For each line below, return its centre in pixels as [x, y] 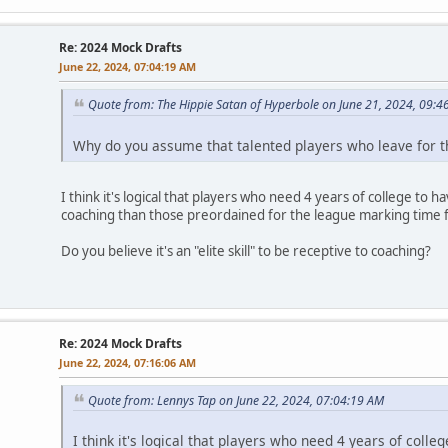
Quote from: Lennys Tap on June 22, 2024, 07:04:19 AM [236, 400]
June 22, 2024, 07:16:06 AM [127, 362]
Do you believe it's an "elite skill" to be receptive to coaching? [246, 250]
